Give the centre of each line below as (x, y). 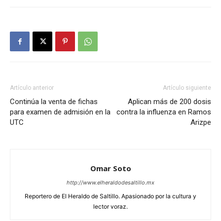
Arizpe (201, 123)
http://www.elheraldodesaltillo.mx (110, 183)
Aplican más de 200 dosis (169, 102)
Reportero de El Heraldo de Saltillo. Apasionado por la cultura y (110, 196)
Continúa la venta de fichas (54, 102)
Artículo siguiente (187, 88)
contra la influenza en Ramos (164, 112)
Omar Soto (110, 168)
